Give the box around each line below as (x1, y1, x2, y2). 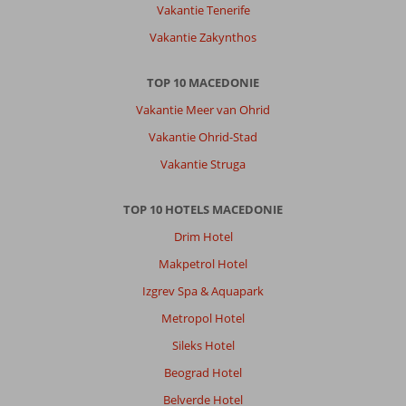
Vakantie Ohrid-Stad (149, 129, 257, 145)
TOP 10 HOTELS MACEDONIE (123, 201, 283, 217)
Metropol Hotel (161, 310, 245, 326)
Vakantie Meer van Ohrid (136, 101, 270, 118)
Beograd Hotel (164, 364, 242, 381)
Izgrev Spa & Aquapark (142, 283, 264, 299)
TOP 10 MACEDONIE (147, 74, 259, 91)
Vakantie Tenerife (156, 2, 250, 18)
